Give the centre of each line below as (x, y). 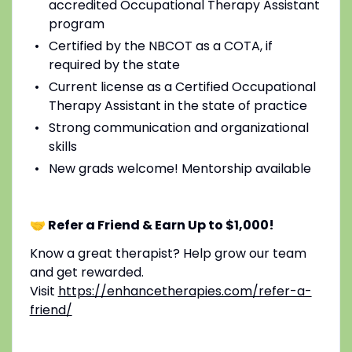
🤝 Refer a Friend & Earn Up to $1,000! (152, 225)
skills (62, 146)
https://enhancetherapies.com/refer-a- (185, 291)
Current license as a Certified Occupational (182, 86)
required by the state (114, 64)
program (76, 24)
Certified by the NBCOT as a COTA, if (160, 46)
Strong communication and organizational (178, 127)
